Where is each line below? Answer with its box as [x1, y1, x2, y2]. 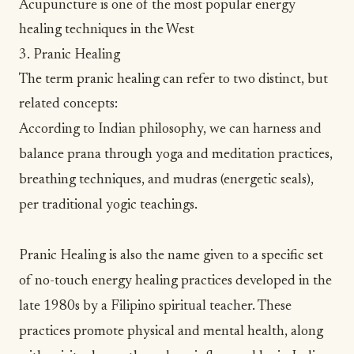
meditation [212, 147, 275, 162]
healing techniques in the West [19, 22, 194, 37]
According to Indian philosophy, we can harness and [19, 122, 322, 137]
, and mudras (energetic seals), [141, 172, 314, 187]
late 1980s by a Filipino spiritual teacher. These [19, 299, 292, 314]
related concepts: [19, 96, 118, 111]
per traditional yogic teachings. [19, 198, 201, 213]
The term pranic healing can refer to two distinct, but [19, 72, 328, 87]
